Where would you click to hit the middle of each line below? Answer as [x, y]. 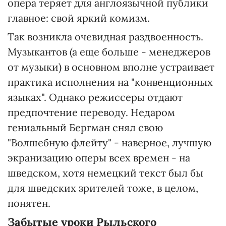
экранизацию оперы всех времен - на [99, 158]
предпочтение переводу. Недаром [91, 112]
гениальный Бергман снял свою [85, 127]
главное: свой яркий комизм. [79, 18]
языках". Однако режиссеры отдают [95, 97]
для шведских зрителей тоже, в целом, [103, 188]
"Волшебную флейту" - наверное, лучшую [109, 143]
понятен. [29, 203]
